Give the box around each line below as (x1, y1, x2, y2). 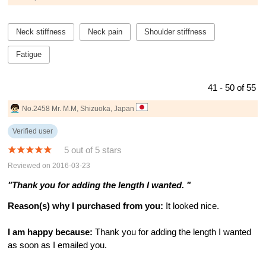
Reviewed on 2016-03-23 (8, 161, 91, 170)
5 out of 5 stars (64, 145, 122, 155)
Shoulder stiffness (144, 27, 207, 36)
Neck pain (88, 27, 123, 36)
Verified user (12, 127, 53, 136)
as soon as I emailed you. (8, 240, 107, 251)
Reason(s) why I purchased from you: (8, 201, 164, 211)
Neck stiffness (16, 27, 66, 36)
